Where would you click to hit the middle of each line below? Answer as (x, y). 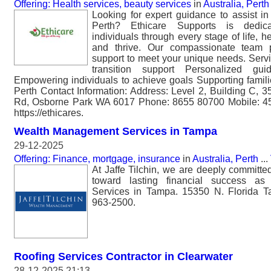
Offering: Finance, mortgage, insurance (97, 158)
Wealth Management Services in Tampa (116, 131)
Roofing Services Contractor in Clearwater (123, 256)
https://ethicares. (49, 113)
